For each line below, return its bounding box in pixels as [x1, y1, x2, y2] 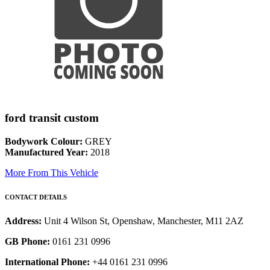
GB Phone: [5, 236, 50, 247]
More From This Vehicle [5, 168, 98, 178]
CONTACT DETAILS [5, 193, 67, 201]
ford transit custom [5, 111, 99, 125]
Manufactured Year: [5, 147, 88, 158]
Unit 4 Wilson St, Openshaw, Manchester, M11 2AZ [44, 216, 243, 227]
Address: [5, 216, 44, 227]
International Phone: [5, 257, 90, 268]
